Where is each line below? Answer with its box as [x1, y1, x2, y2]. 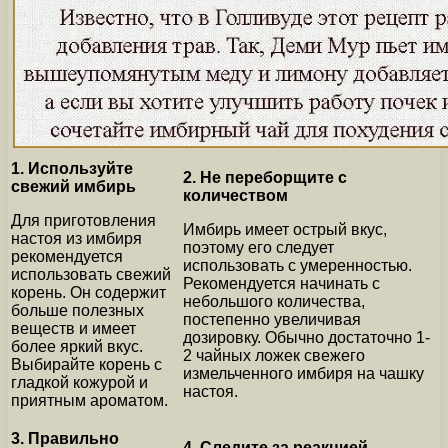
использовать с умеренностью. [183, 256, 412, 274]
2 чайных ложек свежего [183, 346, 365, 364]
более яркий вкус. [11, 337, 143, 355]
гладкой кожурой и [11, 373, 148, 391]
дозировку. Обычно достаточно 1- [183, 328, 430, 346]
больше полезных [11, 301, 144, 319]
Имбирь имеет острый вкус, [183, 220, 387, 238]
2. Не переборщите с [183, 168, 347, 186]
